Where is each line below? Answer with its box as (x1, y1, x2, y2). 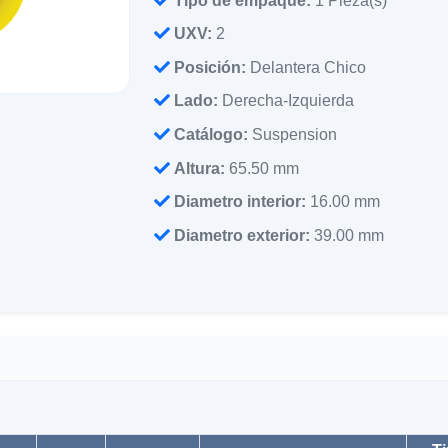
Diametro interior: (174, 193, 307, 211)
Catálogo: (174, 125, 249, 143)
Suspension (252, 125, 338, 143)
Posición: (174, 58, 247, 76)
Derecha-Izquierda (222, 92, 355, 110)
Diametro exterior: (174, 226, 311, 244)
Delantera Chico (250, 58, 367, 76)
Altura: (174, 159, 226, 177)
